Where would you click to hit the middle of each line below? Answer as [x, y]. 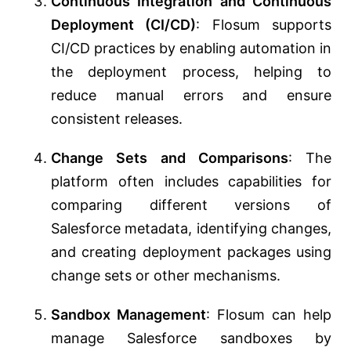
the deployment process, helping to [191, 72]
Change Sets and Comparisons [170, 158]
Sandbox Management [128, 315]
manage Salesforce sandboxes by [191, 338]
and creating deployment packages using [191, 252]
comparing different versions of [191, 205]
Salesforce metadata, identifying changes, [191, 229]
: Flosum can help [269, 315]
